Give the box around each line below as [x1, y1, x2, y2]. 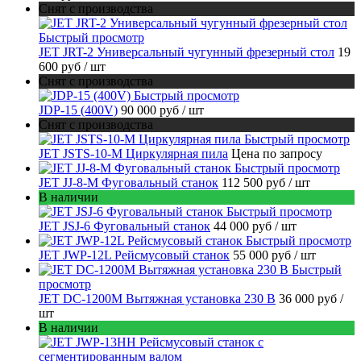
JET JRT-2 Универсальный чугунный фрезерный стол [39, 44, 334, 59]
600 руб [39, 59, 84, 73]
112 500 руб [222, 175, 288, 189]
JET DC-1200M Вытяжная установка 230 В [39, 291, 276, 305]
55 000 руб [233, 247, 294, 262]
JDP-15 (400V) [39, 102, 118, 117]
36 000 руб [279, 291, 340, 305]
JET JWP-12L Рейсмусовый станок [39, 247, 230, 262]
